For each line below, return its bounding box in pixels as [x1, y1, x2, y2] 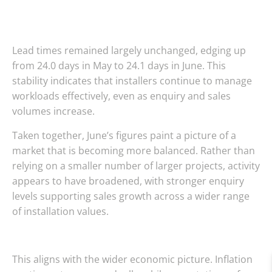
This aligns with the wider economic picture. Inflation [12, 253, 253, 267]
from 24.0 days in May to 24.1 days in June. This [12, 59, 226, 73]
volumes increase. [12, 104, 95, 118]
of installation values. [12, 204, 109, 218]
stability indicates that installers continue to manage [12, 74, 252, 88]
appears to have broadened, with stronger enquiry [12, 174, 244, 188]
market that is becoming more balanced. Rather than [12, 143, 255, 157]
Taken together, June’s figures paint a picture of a [12, 128, 236, 142]
